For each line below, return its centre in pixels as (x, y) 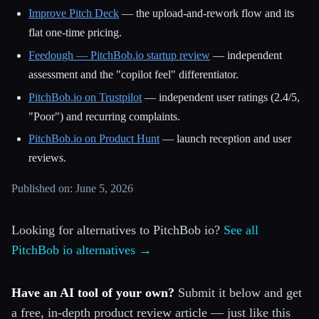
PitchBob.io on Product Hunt (94, 139)
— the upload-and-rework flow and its (206, 14)
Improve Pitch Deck (74, 14)
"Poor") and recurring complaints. (104, 116)
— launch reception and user (225, 139)
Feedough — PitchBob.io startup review (119, 55)
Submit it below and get (238, 293)
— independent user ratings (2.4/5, (221, 97)
